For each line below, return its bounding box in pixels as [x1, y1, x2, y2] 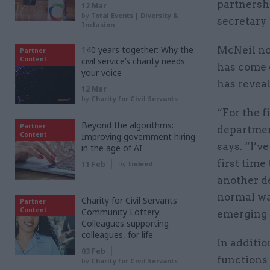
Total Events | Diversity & [91, 10, 178, 20]
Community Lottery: [81, 206, 161, 218]
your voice [81, 66, 122, 78]
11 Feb [81, 159, 105, 169]
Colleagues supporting [81, 217, 169, 229]
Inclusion [81, 19, 115, 29]
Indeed [128, 159, 152, 168]
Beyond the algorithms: [81, 119, 174, 131]
